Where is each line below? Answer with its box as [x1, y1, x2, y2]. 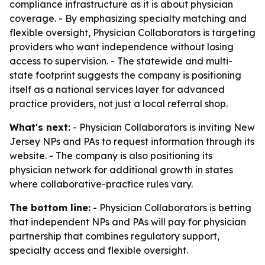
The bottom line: [9, 202, 91, 214]
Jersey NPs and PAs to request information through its [9, 135, 254, 147]
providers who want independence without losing [9, 41, 234, 53]
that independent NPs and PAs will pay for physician [9, 216, 246, 228]
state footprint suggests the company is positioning [9, 69, 241, 81]
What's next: [9, 121, 70, 133]
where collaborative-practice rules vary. [9, 178, 193, 190]
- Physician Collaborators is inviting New [70, 121, 255, 133]
